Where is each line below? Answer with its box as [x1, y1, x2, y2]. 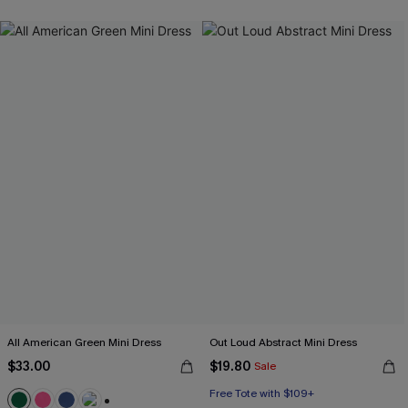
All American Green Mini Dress [7, 335, 161, 350]
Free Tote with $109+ [209, 386, 314, 401]
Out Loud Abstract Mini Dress [209, 335, 357, 350]
